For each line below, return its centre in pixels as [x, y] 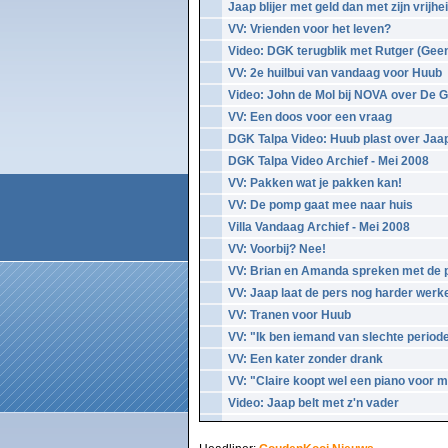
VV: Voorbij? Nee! [277, 249]
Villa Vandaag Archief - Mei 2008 [319, 227]
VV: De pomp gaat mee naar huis [320, 205]
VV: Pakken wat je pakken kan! [315, 183]
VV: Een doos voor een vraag [310, 117]
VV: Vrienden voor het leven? [309, 29]
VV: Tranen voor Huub [289, 315]
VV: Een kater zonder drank [305, 359]
